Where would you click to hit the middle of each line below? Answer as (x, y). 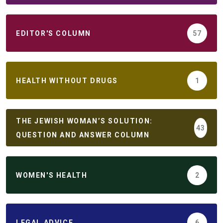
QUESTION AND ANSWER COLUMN (83, 135)
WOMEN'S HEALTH (52, 175)
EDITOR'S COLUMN (54, 33)
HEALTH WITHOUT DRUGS (67, 80)
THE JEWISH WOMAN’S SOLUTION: (84, 121)
